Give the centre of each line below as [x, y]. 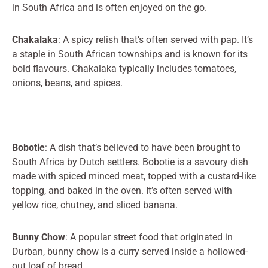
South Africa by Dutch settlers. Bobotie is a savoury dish [130, 162]
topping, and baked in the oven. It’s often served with [122, 190]
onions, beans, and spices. [67, 83]
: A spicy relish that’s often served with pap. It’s [156, 39]
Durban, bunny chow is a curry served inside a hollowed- [130, 251]
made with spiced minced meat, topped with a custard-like [134, 176]
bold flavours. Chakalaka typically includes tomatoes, [124, 68]
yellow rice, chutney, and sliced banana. [95, 205]
